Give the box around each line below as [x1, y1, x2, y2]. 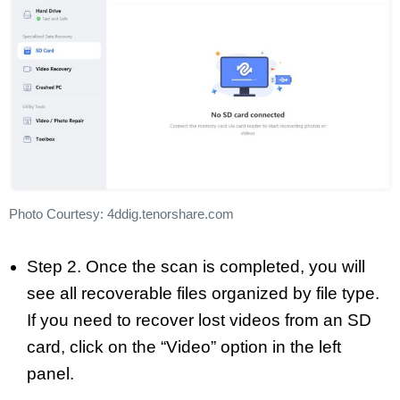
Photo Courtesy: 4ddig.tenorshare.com [9, 206, 234, 222]
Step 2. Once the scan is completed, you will [27, 256, 365, 276]
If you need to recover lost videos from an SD [27, 310, 371, 329]
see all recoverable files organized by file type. [27, 283, 379, 303]
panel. [27, 363, 74, 383]
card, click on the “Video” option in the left [27, 337, 341, 356]
